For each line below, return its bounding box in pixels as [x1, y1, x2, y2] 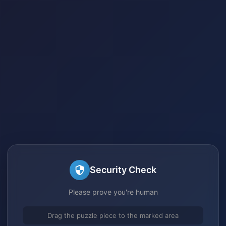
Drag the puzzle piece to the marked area [47, 211, 179, 219]
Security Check [90, 164, 156, 175]
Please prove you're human [68, 187, 158, 196]
